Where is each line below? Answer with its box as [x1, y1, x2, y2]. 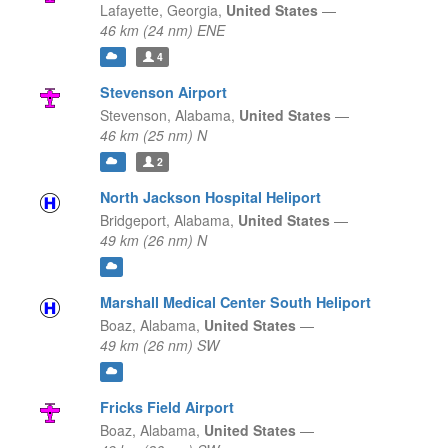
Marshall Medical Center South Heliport [99, 292, 371, 313]
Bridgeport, [99, 210, 170, 231]
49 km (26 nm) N [99, 230, 207, 251]
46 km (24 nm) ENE [99, 20, 225, 41]
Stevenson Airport [99, 82, 227, 103]
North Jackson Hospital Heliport [99, 187, 321, 208]
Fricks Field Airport [99, 397, 234, 418]
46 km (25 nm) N [99, 125, 207, 146]
